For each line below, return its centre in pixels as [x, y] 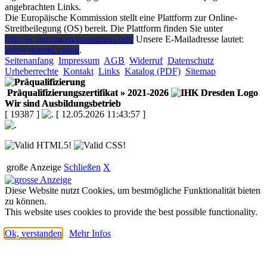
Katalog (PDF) [153, 71]
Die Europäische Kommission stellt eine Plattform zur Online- [121, 17]
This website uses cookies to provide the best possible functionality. [131, 212]
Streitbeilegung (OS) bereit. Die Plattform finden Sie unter [114, 28]
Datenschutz [191, 60]
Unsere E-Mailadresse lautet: [189, 39]
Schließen [82, 167]
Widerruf [146, 60]
